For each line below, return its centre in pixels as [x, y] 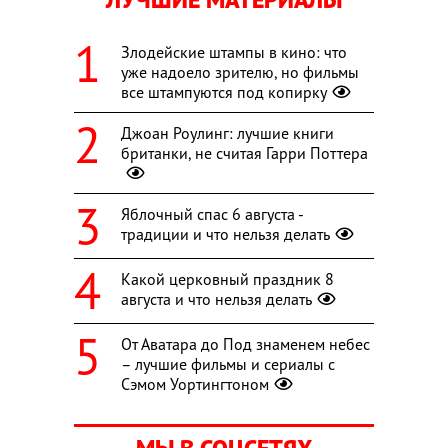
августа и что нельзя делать [216, 299]
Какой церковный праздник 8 [227, 279]
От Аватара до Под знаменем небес [245, 344]
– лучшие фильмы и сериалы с [228, 364]
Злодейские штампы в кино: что [234, 52]
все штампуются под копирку [224, 92]
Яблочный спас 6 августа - [212, 214]
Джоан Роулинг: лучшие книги [227, 133]
